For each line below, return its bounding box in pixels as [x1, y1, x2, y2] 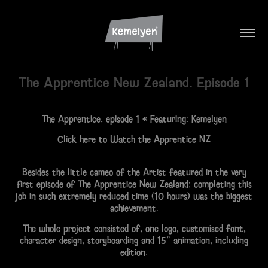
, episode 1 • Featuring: [100, 112, 191, 124]
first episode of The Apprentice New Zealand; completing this [16, 178, 252, 190]
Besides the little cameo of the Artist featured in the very [22, 166, 246, 178]
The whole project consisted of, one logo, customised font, [22, 222, 246, 234]
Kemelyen [191, 112, 227, 124]
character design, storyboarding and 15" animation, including [20, 234, 248, 246]
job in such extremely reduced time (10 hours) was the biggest [16, 190, 252, 202]
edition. [120, 246, 148, 258]
